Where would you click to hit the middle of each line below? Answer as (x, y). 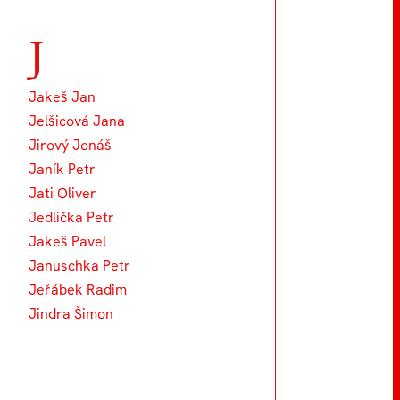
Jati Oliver (62, 193)
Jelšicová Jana (76, 121)
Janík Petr (62, 169)
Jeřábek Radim (77, 289)
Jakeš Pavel (67, 241)
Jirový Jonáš (70, 145)
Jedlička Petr (71, 217)
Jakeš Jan (62, 96)
